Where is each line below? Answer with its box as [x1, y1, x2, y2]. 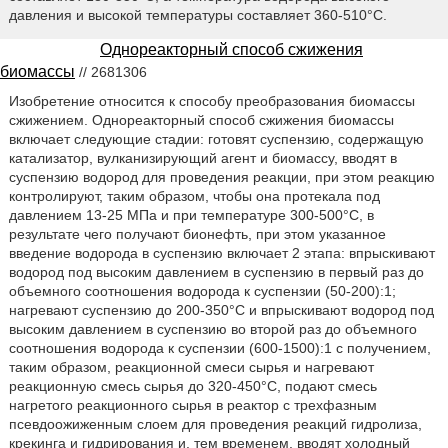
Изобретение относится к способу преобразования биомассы [8, 92, 415, 109]
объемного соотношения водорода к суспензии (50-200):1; [8, 282, 396, 299]
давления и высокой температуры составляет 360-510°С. [8, 6, 387, 23]
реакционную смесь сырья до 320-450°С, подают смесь [8, 377, 377, 394]
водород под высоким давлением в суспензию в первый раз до [8, 263, 424, 280]
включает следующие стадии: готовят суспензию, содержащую [8, 130, 424, 147]
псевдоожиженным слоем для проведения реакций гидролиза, [8, 415, 422, 432]
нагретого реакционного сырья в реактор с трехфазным [8, 396, 377, 413]
